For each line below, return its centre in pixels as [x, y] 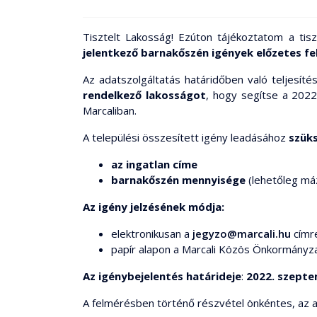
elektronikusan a [152, 233]
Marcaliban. [110, 110]
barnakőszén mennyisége [180, 179]
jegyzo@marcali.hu [242, 233]
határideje [214, 276]
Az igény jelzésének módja [152, 206]
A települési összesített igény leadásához [184, 137]
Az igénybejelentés [133, 276]
